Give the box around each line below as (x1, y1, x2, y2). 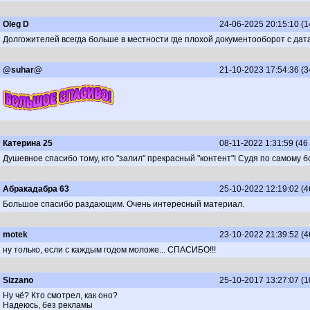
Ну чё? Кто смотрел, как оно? (3, 291, 118, 300)
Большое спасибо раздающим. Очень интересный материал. (3, 199, 244, 209)
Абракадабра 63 (3, 184, 69, 194)
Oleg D (3, 19, 29, 29)
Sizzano (3, 275, 33, 285)
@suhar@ (3, 65, 42, 75)
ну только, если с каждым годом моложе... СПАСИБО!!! (3, 245, 216, 255)
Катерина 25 (3, 138, 53, 148)
